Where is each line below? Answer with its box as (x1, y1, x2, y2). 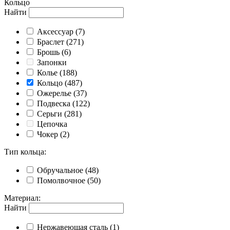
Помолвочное (37, 176, 85, 185)
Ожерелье (37, 89, 71, 98)
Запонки (37, 58, 67, 67)
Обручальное (37, 166, 83, 175)
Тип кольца (4, 147, 44, 157)
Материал (4, 194, 39, 203)
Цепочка (37, 120, 67, 129)
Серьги (37, 109, 62, 119)
